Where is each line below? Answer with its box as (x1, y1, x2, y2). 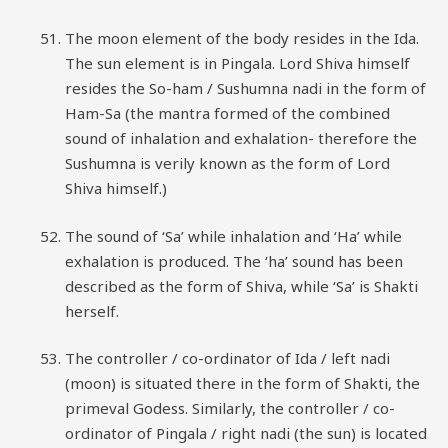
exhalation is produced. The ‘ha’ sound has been (65, 250, 403, 271)
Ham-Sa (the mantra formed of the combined (65, 103, 390, 123)
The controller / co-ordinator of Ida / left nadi (65, 348, 390, 368)
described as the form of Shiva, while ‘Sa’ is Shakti (65, 275, 418, 296)
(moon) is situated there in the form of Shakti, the (65, 373, 420, 393)
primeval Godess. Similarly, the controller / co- (65, 398, 395, 418)
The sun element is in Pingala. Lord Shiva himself (65, 53, 410, 73)
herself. (65, 300, 119, 321)
